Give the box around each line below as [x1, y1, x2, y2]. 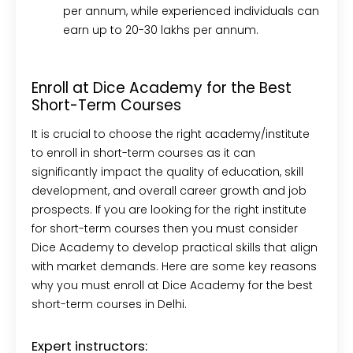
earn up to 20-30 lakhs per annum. [63, 22, 262, 39]
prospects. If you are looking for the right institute [32, 202, 307, 217]
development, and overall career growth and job [32, 183, 307, 199]
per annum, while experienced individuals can [63, 3, 319, 20]
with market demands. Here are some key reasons [32, 258, 317, 274]
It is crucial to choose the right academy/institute [32, 126, 310, 142]
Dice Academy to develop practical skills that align [32, 240, 318, 255]
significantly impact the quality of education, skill [32, 164, 303, 180]
